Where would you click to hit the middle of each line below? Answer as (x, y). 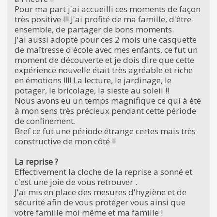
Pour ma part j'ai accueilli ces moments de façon (108, 9)
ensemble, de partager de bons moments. (94, 29)
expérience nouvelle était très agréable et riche (104, 70)
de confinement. (45, 121)
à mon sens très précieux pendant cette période (105, 110)
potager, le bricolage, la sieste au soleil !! (92, 90)
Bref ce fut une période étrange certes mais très (105, 131)
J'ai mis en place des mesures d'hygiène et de (101, 192)
